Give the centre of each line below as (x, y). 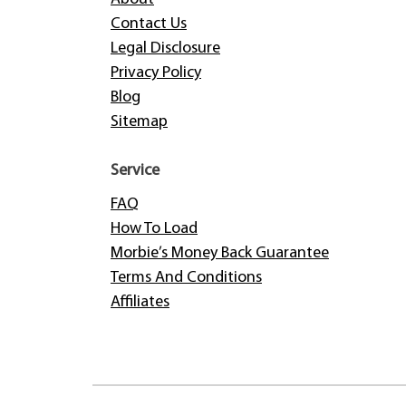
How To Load (154, 229)
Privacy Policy (156, 73)
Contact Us (149, 24)
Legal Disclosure (165, 49)
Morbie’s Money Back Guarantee (220, 254)
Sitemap (139, 122)
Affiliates (140, 303)
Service (135, 171)
